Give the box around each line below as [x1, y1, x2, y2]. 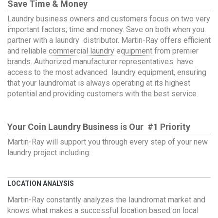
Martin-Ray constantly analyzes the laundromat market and [7, 195, 205, 204]
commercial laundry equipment [49, 46, 152, 55]
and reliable [7, 46, 49, 55]
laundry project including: [7, 148, 91, 157]
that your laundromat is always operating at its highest [7, 78, 190, 88]
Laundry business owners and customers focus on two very [7, 14, 210, 23]
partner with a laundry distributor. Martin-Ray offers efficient [7, 36, 211, 45]
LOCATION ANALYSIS [7, 180, 74, 187]
